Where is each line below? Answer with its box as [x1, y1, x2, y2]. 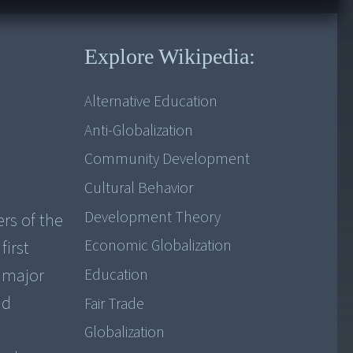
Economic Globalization [84, 235, 232, 258]
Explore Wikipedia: [84, 44, 255, 69]
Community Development [84, 148, 250, 171]
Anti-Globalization [84, 119, 193, 142]
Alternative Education [84, 91, 217, 113]
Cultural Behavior [84, 177, 193, 200]
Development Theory [84, 206, 221, 229]
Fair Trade [84, 292, 144, 315]
